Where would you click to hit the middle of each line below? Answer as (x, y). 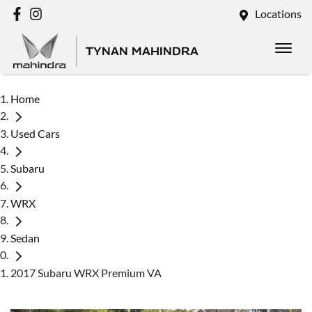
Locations (278, 14)
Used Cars (35, 133)
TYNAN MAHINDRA (142, 51)
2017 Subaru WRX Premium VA (86, 272)
